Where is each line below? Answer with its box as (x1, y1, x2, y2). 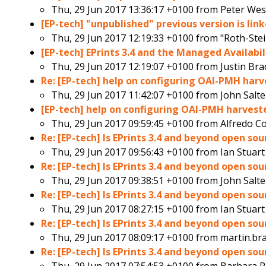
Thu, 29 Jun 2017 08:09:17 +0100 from (51, 231, 221, 245)
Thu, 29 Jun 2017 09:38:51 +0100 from (51, 174, 221, 188)
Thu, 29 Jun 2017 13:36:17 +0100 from (51, 3, 221, 17)
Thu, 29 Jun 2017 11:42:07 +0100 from (51, 88, 221, 102)
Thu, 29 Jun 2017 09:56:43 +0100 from (51, 145, 221, 159)
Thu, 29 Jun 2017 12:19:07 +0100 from (51, 60, 221, 74)
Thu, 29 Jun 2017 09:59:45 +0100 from (51, 117, 221, 131)
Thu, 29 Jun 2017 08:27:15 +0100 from (51, 202, 221, 216)
